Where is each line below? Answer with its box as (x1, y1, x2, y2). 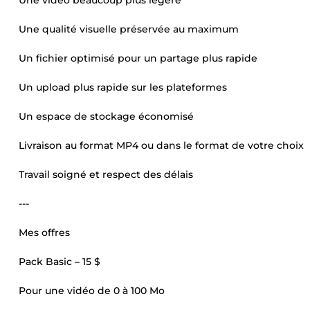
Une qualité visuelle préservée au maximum (19, 23, 239, 35)
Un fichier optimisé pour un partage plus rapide (19, 52, 257, 64)
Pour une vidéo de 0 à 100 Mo (19, 284, 165, 297)
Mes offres (19, 226, 70, 239)
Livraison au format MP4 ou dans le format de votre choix (19, 139, 304, 152)
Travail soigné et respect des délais (19, 168, 193, 181)
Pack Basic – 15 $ (19, 255, 100, 268)
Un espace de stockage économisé (19, 110, 194, 122)
